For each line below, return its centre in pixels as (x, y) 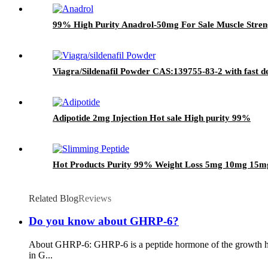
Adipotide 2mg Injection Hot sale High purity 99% (152, 118)
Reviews (95, 198)
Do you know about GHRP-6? (104, 221)
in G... (41, 255)
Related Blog (54, 198)
